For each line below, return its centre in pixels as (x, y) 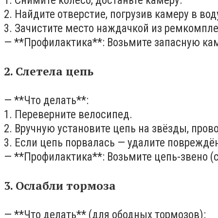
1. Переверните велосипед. (68, 114)
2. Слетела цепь (49, 72)
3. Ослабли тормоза (60, 186)
